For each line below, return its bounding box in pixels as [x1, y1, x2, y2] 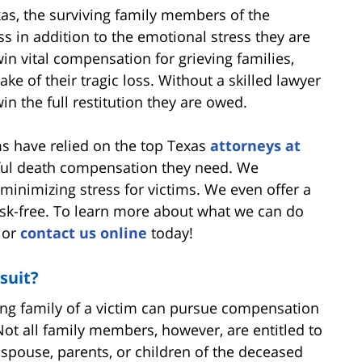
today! [147, 222, 193, 242]
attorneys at [210, 135, 301, 155]
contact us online [20, 222, 147, 242]
